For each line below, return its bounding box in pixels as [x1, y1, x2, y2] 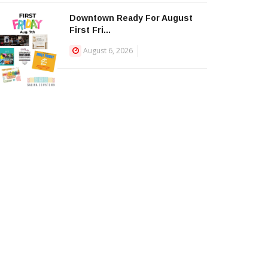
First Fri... [69, 25, 111, 35]
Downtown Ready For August [69, 13, 193, 23]
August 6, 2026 [83, 45, 133, 56]
